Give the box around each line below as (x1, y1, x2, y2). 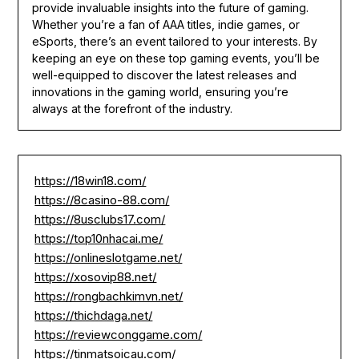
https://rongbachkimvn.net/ (34, 288, 184, 304)
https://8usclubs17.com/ (34, 211, 166, 227)
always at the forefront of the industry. (31, 101, 232, 115)
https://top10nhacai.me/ (34, 230, 163, 246)
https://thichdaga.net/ (34, 307, 153, 323)
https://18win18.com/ (34, 172, 147, 188)
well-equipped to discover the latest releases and (31, 67, 296, 82)
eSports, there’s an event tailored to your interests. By (31, 34, 317, 48)
